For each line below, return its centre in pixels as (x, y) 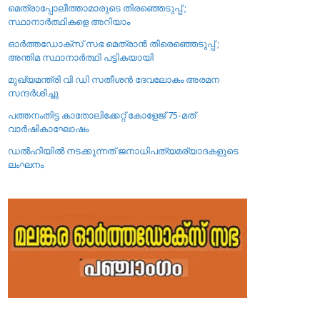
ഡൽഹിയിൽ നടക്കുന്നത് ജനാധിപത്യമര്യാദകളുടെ (124, 151)
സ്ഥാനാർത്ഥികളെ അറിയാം (69, 21)
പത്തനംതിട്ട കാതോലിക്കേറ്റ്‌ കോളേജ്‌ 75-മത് (102, 115)
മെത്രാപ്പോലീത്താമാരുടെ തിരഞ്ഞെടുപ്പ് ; (97, 8)
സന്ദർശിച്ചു (34, 93)
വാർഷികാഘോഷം (49, 129)
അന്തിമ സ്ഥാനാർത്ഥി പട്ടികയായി (81, 57)
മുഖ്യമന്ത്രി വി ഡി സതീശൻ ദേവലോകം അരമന (114, 79)
